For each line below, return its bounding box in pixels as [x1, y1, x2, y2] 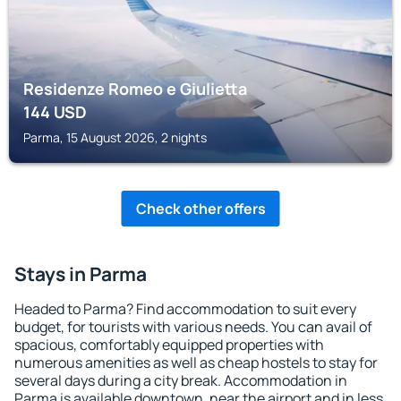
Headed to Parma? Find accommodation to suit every [14, 299, 356, 319]
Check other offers [135, 199, 266, 218]
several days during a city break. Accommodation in [14, 371, 347, 390]
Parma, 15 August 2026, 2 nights [23, 129, 207, 146]
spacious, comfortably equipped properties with [14, 335, 324, 354]
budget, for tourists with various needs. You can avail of [14, 317, 372, 337]
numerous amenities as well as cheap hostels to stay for [14, 353, 378, 372]
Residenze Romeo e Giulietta [23, 78, 247, 99]
